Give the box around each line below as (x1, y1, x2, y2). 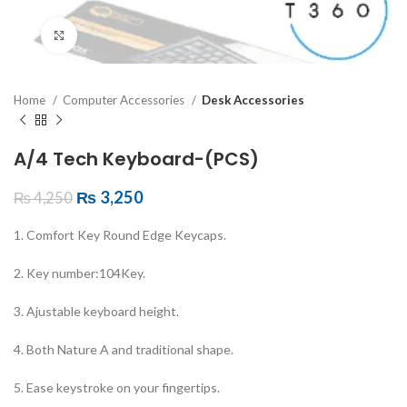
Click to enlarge (77, 27, 168, 43)
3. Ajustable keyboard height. (14, 303, 179, 319)
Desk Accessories (202, 92, 304, 107)
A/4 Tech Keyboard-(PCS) (14, 145, 259, 172)
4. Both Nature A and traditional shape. (14, 341, 233, 357)
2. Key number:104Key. (14, 264, 145, 281)
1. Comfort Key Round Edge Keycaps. (14, 226, 226, 243)
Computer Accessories (63, 92, 187, 107)
